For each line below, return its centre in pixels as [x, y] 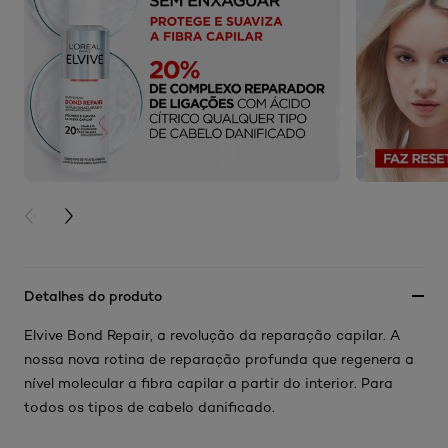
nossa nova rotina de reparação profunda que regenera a [219, 359]
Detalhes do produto [93, 295]
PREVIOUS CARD [77, 216]
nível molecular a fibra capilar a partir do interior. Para [208, 383]
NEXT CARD [101, 216]
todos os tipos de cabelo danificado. [149, 407]
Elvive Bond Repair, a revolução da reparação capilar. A [212, 335]
